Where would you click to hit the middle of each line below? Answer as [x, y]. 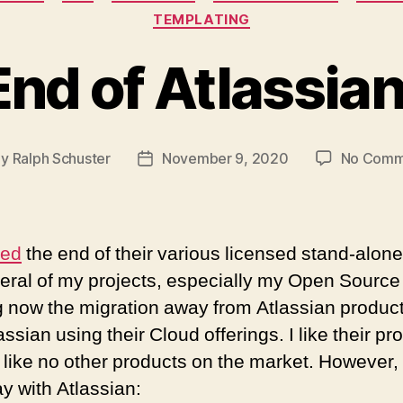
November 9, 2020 [225, 158]
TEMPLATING [201, 19]
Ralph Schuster [61, 158]
